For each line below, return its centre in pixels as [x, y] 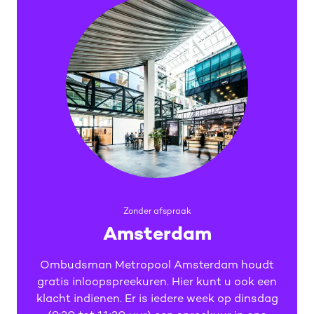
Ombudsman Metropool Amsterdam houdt [157, 266]
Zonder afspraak [157, 212]
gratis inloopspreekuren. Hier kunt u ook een [157, 283]
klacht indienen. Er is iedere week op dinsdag [157, 300]
